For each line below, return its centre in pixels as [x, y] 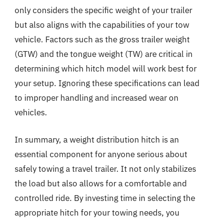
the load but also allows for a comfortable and [101, 183]
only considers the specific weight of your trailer [103, 10]
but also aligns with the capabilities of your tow [102, 25]
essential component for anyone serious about [101, 154]
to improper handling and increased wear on [97, 98]
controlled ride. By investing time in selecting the [105, 198]
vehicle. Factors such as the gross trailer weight [102, 39]
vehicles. [31, 112]
